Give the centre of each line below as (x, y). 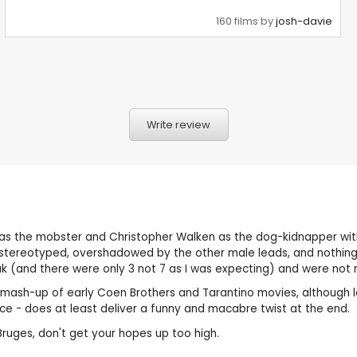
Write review (178, 124)
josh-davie (304, 21)
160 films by (246, 21)
